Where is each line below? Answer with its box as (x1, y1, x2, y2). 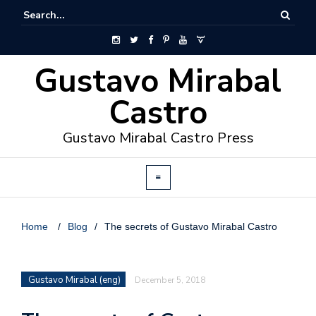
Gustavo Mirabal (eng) (28, 274, 121, 286)
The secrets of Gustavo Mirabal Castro (104, 221, 277, 232)
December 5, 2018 (135, 274, 205, 286)
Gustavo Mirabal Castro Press (62, 128, 254, 147)
